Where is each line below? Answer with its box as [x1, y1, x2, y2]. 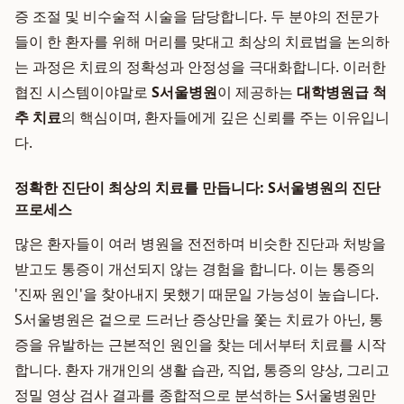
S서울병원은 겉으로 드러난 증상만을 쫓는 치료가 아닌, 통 [14, 309, 383, 329]
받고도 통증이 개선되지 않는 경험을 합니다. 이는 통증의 [14, 259, 375, 279]
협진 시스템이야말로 [14, 82, 151, 102]
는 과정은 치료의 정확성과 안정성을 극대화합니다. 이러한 [14, 57, 386, 77]
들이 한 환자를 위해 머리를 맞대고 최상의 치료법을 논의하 [14, 32, 390, 51]
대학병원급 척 [297, 82, 387, 102]
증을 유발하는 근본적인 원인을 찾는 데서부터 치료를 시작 [14, 335, 386, 354]
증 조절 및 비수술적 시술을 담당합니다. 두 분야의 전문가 [14, 6, 379, 26]
